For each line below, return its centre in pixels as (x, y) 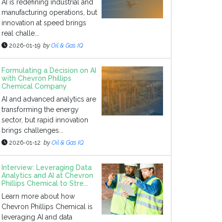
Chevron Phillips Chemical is (47, 207)
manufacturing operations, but (49, 12)
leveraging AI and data (37, 217)
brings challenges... (32, 130)
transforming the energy (40, 110)
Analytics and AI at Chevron (47, 175)
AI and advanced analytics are (49, 99)
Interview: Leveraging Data (47, 167)
